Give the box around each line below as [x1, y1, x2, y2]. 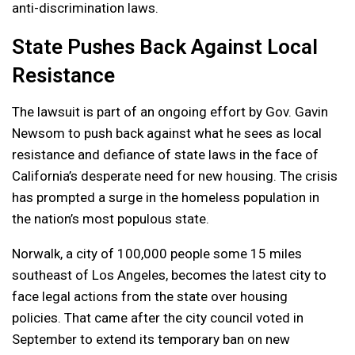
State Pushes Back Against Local [12, 35, 318, 59]
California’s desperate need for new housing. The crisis [12, 168, 338, 185]
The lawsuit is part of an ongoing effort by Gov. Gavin [12, 104, 328, 120]
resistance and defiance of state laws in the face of [12, 147, 319, 163]
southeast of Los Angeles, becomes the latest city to [12, 267, 326, 284]
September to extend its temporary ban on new [12, 331, 290, 348]
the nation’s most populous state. [12, 211, 209, 227]
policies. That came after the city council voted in [12, 310, 303, 326]
